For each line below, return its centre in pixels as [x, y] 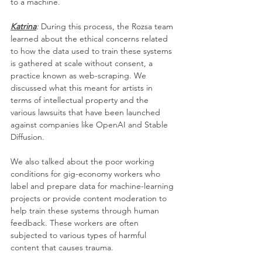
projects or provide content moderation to [90, 199]
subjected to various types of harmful [80, 235]
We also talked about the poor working [84, 162]
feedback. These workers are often [76, 223]
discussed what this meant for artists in [83, 88]
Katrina [23, 27]
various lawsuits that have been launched [87, 113]
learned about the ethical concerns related [90, 39]
